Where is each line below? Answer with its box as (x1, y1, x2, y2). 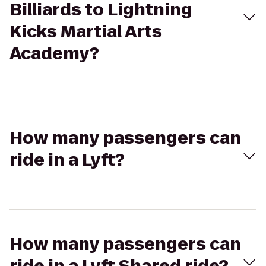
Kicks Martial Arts (9, 20, 162, 43)
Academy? (9, 42, 99, 65)
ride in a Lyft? (9, 148, 125, 172)
